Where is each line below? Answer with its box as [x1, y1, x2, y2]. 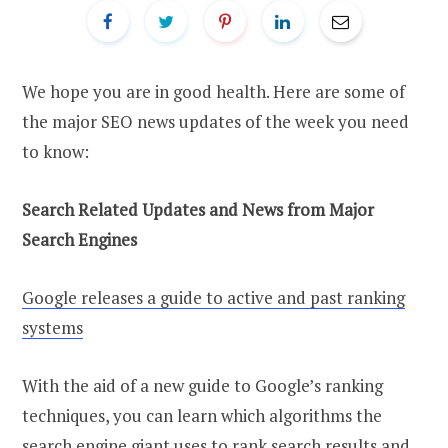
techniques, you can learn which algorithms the [22, 403, 382, 427]
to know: [22, 139, 89, 163]
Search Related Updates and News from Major [22, 197, 374, 221]
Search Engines [22, 227, 137, 251]
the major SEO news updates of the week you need [22, 109, 409, 133]
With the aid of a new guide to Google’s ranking [22, 373, 383, 397]
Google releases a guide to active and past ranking [22, 285, 405, 309]
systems [22, 315, 83, 339]
